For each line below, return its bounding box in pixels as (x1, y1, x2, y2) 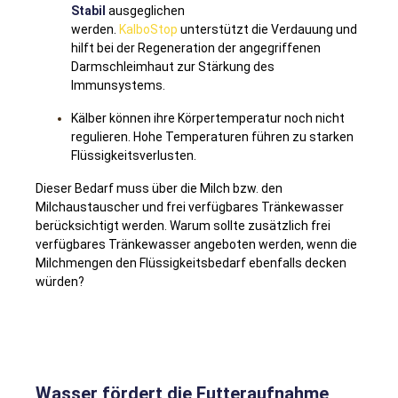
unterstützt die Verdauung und (178, 21, 357, 36)
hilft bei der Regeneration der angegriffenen (71, 40, 321, 55)
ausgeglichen (106, 3, 185, 18)
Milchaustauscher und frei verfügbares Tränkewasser (36, 199, 344, 214)
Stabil (71, 3, 106, 18)
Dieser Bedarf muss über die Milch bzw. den (36, 180, 283, 195)
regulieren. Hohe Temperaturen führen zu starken (71, 129, 354, 144)
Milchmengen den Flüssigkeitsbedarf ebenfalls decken (36, 255, 346, 270)
